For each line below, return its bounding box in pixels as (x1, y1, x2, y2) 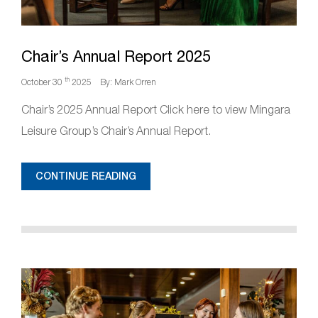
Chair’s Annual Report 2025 (21, 47, 211, 65)
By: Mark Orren (100, 77, 156, 87)
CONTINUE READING (35, 170, 136, 182)
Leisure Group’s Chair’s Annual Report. (21, 124, 211, 137)
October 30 (21, 77, 65, 87)
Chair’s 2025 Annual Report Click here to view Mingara (21, 103, 290, 116)
